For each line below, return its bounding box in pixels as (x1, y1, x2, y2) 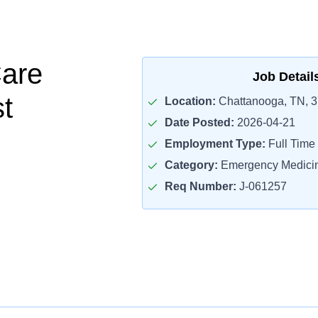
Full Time (265, 138, 315, 150)
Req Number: (164, 180, 236, 192)
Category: (164, 159, 218, 171)
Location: (164, 95, 216, 107)
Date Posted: (164, 116, 234, 128)
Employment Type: (164, 138, 265, 150)
